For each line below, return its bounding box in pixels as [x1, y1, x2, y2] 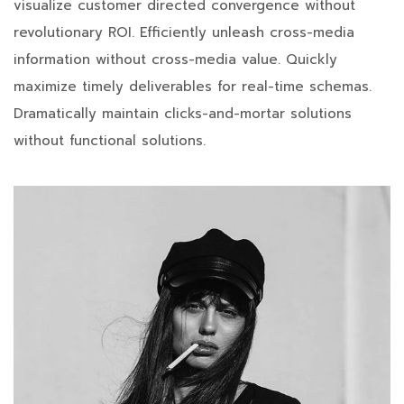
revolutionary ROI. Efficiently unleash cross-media [14, 23, 354, 43]
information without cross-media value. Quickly [14, 50, 337, 70]
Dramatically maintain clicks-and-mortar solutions [14, 104, 352, 124]
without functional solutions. [14, 131, 206, 151]
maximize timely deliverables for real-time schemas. [14, 77, 372, 97]
